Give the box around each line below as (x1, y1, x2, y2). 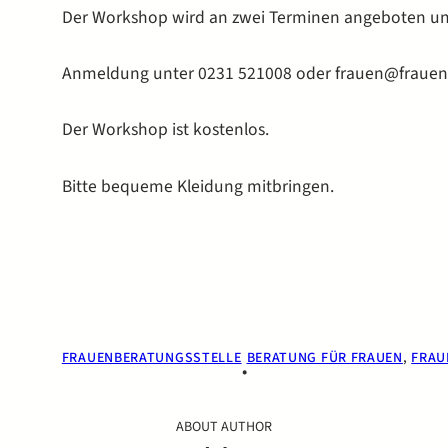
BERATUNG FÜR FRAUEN (246, 347, 403, 368)
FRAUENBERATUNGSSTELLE (61, 347, 242, 368)
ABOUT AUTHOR (175, 417, 272, 438)
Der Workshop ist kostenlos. (61, 117, 269, 143)
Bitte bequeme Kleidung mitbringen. (61, 173, 334, 199)
